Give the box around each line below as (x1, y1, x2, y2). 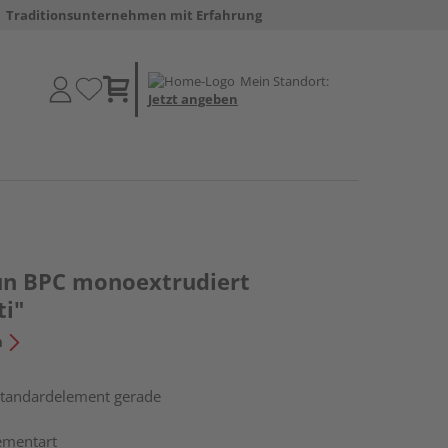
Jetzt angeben (148, 89, 238, 108)
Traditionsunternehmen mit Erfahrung (5, 6, 262, 24)
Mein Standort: (240, 71, 329, 90)
